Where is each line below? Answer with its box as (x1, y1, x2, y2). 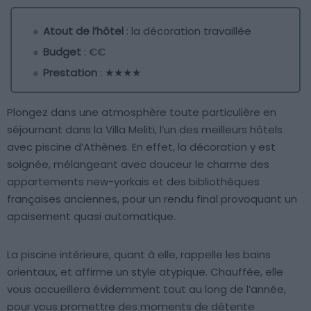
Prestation (43, 65, 97, 81)
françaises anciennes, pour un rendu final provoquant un (7, 192, 297, 207)
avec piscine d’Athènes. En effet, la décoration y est (7, 140, 276, 155)
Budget (43, 44, 81, 60)
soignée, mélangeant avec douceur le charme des (7, 157, 269, 172)
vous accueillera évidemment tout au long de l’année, (7, 282, 286, 297)
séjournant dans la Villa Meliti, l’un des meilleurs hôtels (7, 122, 283, 137)
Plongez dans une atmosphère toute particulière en (7, 105, 276, 120)
